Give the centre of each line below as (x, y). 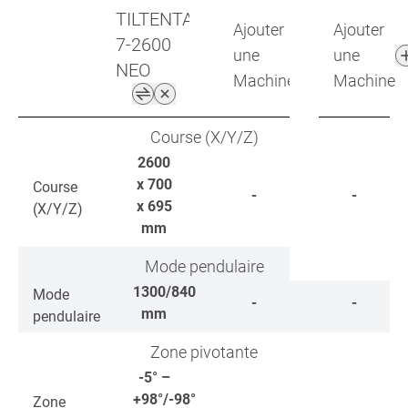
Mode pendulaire (204, 266)
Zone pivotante (204, 352)
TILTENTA (154, 19)
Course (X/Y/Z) (204, 137)
